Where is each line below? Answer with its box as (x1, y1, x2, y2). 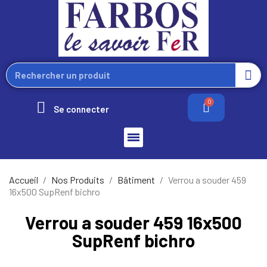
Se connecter (54, 103, 109, 114)
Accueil (9, 173, 38, 185)
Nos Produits (51, 173, 104, 185)
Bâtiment (117, 173, 155, 185)
